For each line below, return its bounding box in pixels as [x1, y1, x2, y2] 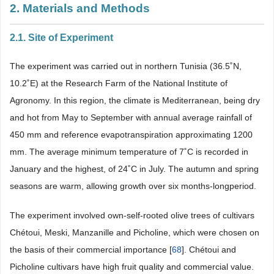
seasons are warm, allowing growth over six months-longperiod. [10, 181, 256, 191]
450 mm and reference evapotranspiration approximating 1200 [10, 130, 253, 139]
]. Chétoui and [182, 245, 236, 254]
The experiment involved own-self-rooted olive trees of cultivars [10, 210, 254, 220]
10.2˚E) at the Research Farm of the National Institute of [10, 78, 228, 88]
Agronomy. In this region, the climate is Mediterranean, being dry [10, 95, 260, 105]
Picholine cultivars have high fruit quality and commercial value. [10, 262, 254, 272]
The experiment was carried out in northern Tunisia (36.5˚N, [10, 61, 242, 71]
